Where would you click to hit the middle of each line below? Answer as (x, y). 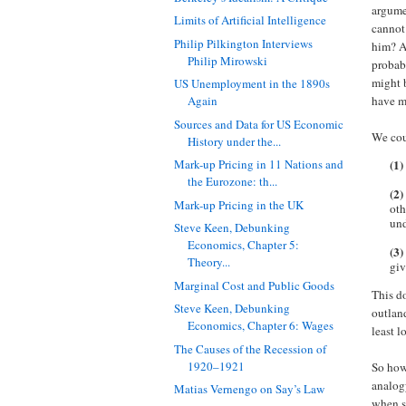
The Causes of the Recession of (251, 348)
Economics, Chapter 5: (244, 245)
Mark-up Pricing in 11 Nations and (259, 164)
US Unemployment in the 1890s (252, 84)
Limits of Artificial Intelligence (251, 20)
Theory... (209, 262)
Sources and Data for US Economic (259, 124)
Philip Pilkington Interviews (244, 43)
